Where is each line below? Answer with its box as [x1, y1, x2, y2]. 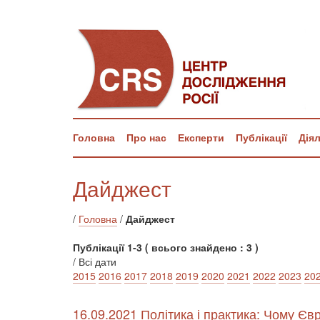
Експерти [178, 130, 224, 144]
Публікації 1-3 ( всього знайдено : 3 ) [73, 240, 259, 254]
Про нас [126, 130, 166, 144]
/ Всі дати [73, 254, 116, 269]
